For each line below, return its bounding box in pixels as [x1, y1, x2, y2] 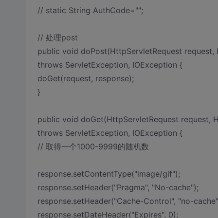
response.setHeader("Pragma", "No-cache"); [37, 182, 199, 192]
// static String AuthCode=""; [37, 5, 143, 15]
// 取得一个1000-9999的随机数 [37, 142, 149, 151]
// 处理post [37, 33, 78, 42]
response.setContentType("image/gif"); [37, 169, 180, 179]
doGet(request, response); [37, 73, 134, 83]
